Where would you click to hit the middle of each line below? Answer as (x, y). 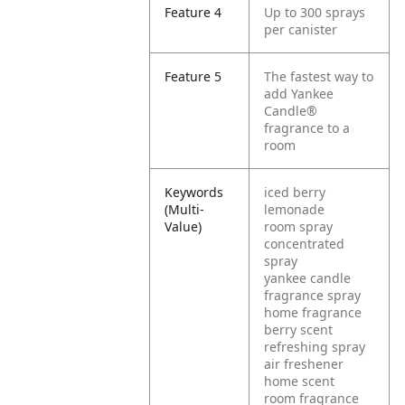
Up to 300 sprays (315, 12)
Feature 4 (193, 12)
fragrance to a (307, 128)
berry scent (299, 330)
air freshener (304, 364)
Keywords (194, 192)
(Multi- (185, 209)
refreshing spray (315, 347)
